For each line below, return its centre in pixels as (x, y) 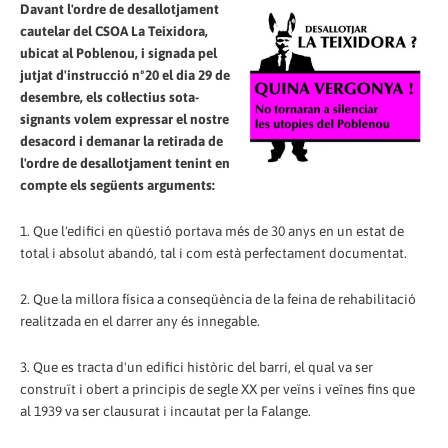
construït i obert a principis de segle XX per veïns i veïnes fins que (217, 388)
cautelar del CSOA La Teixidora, (114, 30)
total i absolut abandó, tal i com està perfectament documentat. (213, 252)
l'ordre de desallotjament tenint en (125, 162)
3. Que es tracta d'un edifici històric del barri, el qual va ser (196, 366)
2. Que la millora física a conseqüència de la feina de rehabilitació (218, 298)
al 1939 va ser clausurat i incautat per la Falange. (165, 410)
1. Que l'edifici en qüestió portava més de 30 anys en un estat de (212, 230)
